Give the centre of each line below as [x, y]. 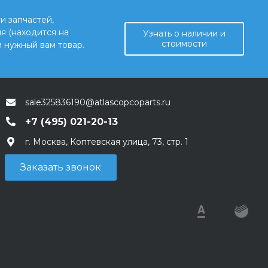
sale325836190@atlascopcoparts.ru [98, 102]
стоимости [184, 43]
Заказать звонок [61, 167]
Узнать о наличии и [184, 33]
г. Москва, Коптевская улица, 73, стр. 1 [107, 141]
